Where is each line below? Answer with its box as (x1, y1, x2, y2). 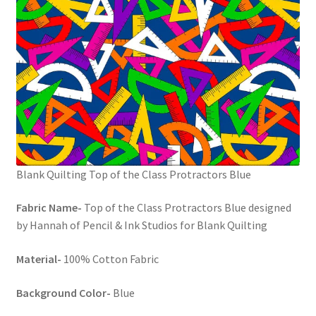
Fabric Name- (16, 200, 82, 215)
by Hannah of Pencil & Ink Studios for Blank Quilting (16, 218, 267, 233)
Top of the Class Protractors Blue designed (81, 200, 291, 215)
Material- (16, 252, 61, 267)
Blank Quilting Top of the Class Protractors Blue (16, 166, 251, 181)
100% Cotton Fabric (61, 252, 159, 267)
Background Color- (16, 285, 111, 300)
